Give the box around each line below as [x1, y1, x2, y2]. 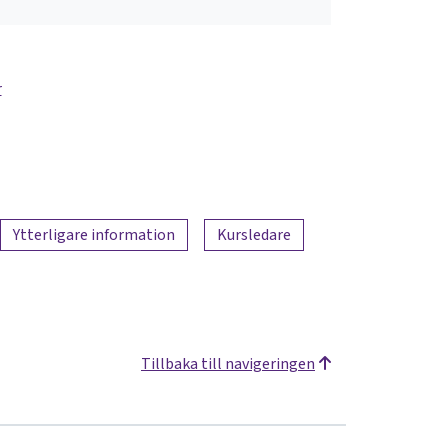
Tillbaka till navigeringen [141, 353, 315, 375]
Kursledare [217, 223, 291, 245]
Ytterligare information [13, 223, 175, 245]
